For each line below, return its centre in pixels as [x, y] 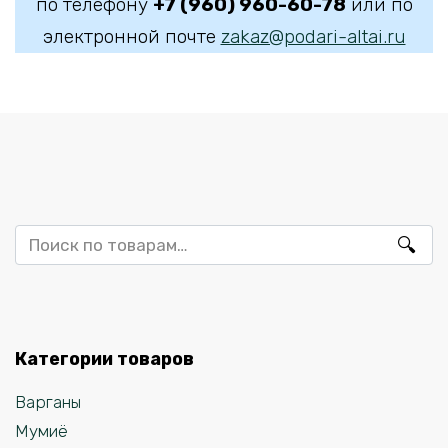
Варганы [48, 402]
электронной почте [131, 37]
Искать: [44, 236]
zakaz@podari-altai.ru [313, 37]
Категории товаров [104, 358]
